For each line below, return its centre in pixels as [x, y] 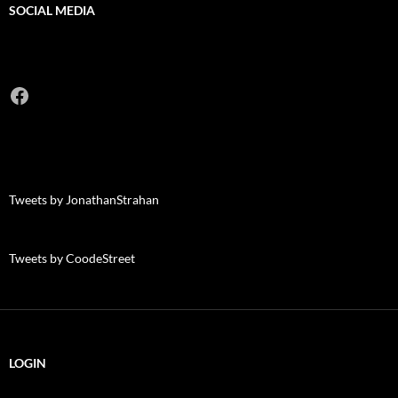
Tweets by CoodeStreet [72, 259]
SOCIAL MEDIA [52, 11]
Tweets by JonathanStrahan [84, 200]
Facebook [53, 94]
